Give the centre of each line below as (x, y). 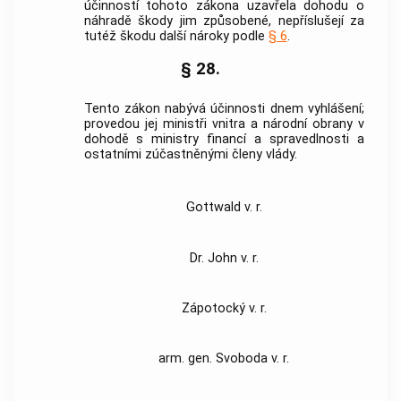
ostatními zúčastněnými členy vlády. (190, 154)
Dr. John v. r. (224, 258)
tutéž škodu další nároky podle (176, 37)
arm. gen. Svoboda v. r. (224, 359)
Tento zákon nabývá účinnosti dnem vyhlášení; (224, 108)
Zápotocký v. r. (224, 308)
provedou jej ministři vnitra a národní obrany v (224, 124)
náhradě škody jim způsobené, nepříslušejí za (224, 21)
